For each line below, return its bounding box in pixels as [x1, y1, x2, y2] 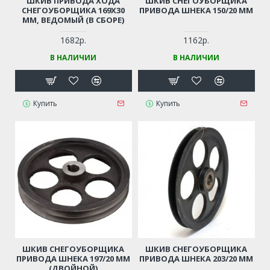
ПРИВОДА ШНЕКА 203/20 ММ [139, 253, 254, 264]
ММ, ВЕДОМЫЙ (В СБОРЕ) [22, 14, 125, 25]
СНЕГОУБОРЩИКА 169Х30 [22, 4, 125, 16]
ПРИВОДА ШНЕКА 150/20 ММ [139, 4, 254, 16]
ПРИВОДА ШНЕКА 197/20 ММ [16, 253, 131, 264]
